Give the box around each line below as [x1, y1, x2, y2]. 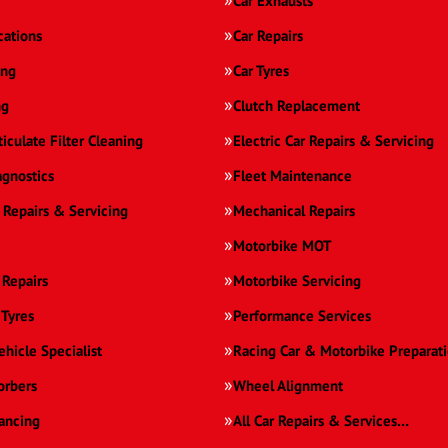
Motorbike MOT [233, 236, 332, 256]
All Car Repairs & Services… [233, 411, 409, 431]
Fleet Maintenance [233, 166, 352, 186]
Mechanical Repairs [233, 201, 355, 221]
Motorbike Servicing [233, 271, 361, 291]
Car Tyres [233, 61, 289, 81]
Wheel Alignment [233, 376, 343, 396]
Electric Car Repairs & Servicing [233, 131, 434, 151]
